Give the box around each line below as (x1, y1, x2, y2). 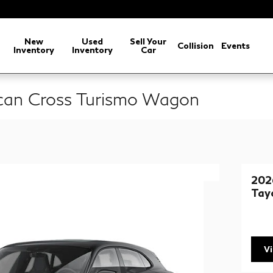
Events (221, 40, 250, 51)
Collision (177, 40, 214, 51)
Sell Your (130, 36, 167, 46)
